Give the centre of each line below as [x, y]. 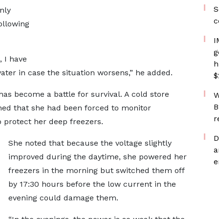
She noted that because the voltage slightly [90, 143]
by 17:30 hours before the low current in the [92, 184]
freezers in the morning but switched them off [96, 170]
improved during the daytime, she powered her [97, 157]
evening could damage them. [63, 198]
